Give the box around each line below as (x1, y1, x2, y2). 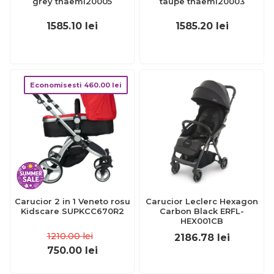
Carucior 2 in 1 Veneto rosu (14, 196, 130, 207)
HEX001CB (180, 216, 223, 226)
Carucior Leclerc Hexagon (146, 196, 258, 207)
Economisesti (30, 81, 84, 90)
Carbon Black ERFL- (160, 206, 244, 217)
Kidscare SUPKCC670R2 (20, 206, 124, 217)
